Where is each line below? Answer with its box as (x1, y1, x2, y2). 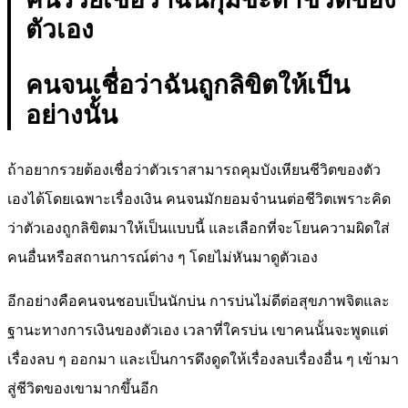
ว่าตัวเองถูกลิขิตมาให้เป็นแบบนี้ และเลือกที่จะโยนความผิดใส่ (7, 219, 390, 236)
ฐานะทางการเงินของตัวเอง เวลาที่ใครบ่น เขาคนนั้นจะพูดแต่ (7, 321, 388, 338)
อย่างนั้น (25, 100, 117, 129)
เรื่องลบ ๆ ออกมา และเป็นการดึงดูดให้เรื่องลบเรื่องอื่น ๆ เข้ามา (7, 351, 399, 367)
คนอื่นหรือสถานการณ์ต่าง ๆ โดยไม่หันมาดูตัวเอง (7, 249, 318, 265)
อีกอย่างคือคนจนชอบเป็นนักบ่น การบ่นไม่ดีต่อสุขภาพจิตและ (7, 292, 390, 309)
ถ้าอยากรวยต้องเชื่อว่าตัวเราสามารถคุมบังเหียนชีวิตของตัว (7, 161, 381, 178)
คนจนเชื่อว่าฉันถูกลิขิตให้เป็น (25, 70, 350, 99)
